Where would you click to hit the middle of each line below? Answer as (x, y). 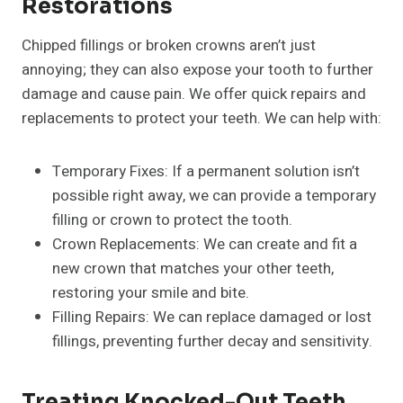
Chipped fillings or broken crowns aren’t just (169, 46)
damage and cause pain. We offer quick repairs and (194, 94)
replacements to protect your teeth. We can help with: (201, 119)
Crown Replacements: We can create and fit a (205, 245)
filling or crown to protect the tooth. (172, 220)
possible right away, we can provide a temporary (214, 196)
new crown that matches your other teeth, (193, 269)
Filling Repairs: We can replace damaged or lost (212, 318)
